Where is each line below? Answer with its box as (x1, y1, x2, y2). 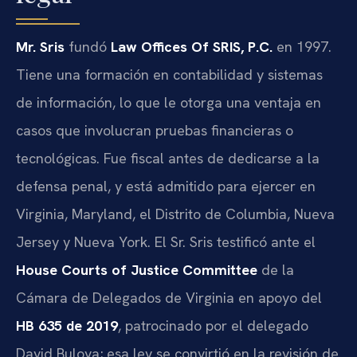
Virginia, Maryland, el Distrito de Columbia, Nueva (16, 205, 335, 224)
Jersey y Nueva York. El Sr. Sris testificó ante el (16, 233, 316, 252)
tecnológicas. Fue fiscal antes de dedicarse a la (16, 149, 320, 168)
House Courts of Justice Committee (16, 261, 257, 280)
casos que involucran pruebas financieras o (16, 121, 293, 140)
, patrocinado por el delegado (118, 316, 308, 335)
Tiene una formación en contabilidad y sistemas (16, 65, 323, 84)
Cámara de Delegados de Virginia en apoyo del (16, 288, 322, 308)
